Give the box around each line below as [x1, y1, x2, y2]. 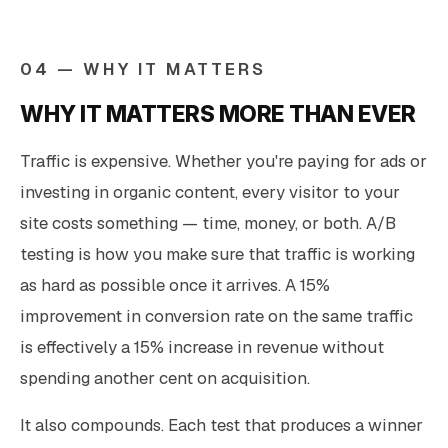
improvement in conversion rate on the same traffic [20, 304, 413, 327]
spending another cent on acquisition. [20, 366, 310, 389]
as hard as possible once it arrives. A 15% [20, 273, 330, 296]
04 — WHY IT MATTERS [20, 57, 266, 80]
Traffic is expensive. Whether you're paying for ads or [20, 149, 427, 172]
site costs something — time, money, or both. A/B [20, 211, 396, 234]
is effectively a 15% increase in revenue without [20, 335, 384, 358]
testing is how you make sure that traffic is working [20, 242, 415, 265]
